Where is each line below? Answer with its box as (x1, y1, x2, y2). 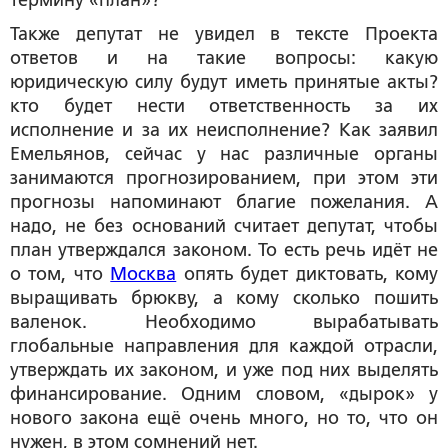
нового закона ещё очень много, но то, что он (10, 408, 438, 428)
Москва (110, 264, 177, 284)
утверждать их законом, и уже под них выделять (10, 360, 438, 380)
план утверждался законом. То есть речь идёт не (10, 240, 438, 260)
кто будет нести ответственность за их (10, 96, 438, 116)
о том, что (10, 264, 111, 284)
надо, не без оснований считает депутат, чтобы (10, 216, 438, 236)
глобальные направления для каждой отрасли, (10, 336, 438, 356)
